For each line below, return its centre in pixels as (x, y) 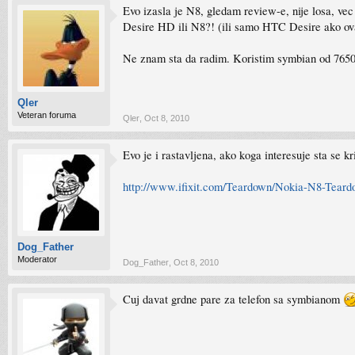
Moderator (37, 259)
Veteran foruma (47, 115)
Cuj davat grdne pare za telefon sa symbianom (233, 299)
